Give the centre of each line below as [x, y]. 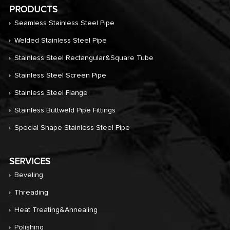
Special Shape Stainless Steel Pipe [72, 128]
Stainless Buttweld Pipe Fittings [65, 110]
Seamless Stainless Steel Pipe [64, 23]
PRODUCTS [33, 9]
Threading [31, 192]
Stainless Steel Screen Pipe [60, 75]
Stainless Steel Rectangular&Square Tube [84, 58]
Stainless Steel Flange [51, 93]
